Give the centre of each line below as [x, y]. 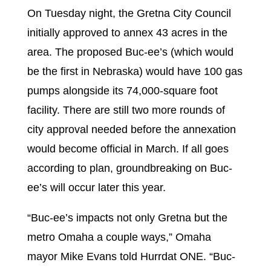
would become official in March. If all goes [128, 149]
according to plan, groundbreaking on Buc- [129, 168]
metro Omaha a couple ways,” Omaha [119, 237]
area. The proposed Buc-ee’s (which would [130, 52]
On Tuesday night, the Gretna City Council [129, 13]
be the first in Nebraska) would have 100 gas [135, 71]
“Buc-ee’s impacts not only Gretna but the [127, 217]
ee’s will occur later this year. [96, 187]
